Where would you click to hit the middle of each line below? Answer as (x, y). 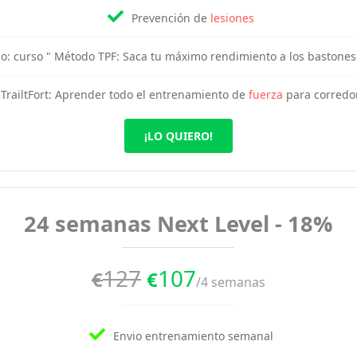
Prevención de (171, 18)
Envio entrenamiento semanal (193, 336)
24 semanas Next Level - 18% (178, 224)
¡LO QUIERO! (178, 136)
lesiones (232, 18)
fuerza (266, 94)
